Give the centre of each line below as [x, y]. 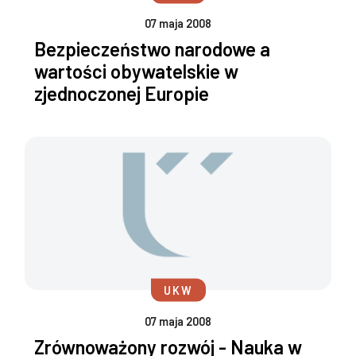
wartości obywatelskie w [136, 72]
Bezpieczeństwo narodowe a [152, 49]
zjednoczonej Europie [122, 94]
